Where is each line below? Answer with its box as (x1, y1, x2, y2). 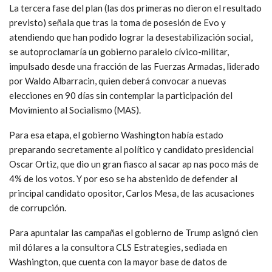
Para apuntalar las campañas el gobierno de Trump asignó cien (9, 226, 258, 238)
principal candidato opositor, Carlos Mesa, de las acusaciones (9, 187, 254, 199)
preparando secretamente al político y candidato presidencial (9, 143, 254, 155)
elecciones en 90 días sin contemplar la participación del (9, 89, 233, 101)
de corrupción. (9, 202, 66, 213)
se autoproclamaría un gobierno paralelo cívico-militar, (9, 46, 229, 57)
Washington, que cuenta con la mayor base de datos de (9, 256, 227, 267)
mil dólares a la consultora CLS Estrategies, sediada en (9, 241, 227, 253)
